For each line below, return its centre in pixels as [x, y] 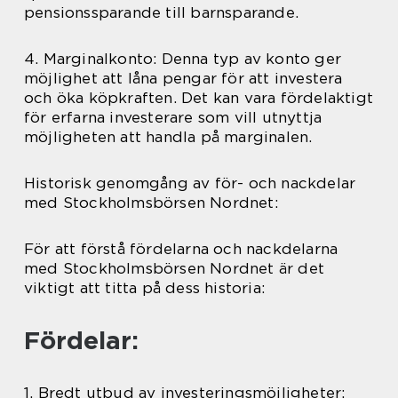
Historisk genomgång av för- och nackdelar [190, 183]
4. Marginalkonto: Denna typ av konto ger [183, 58]
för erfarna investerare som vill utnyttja [173, 117]
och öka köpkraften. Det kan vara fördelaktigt [199, 97]
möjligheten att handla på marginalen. [168, 136]
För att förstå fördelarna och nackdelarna [181, 248]
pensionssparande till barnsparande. [161, 12]
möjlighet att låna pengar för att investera [183, 78]
